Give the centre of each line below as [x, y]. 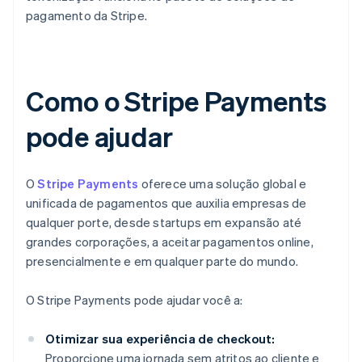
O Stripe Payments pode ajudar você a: [135, 300]
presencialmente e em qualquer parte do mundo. [162, 261]
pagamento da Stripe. [86, 16]
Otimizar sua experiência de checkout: [160, 339]
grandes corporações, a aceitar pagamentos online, [170, 242]
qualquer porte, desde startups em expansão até [164, 223]
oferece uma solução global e [223, 184]
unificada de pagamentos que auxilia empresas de [166, 203]
